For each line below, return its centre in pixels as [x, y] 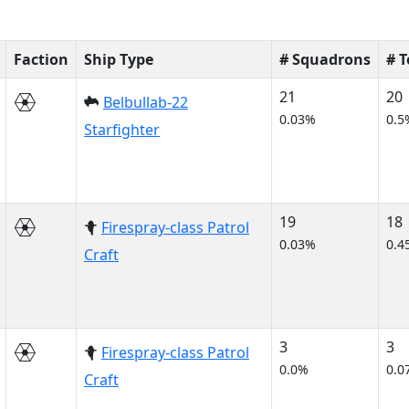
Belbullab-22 [146, 102]
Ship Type [119, 59]
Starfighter [122, 130]
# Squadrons [325, 59]
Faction [41, 59]
